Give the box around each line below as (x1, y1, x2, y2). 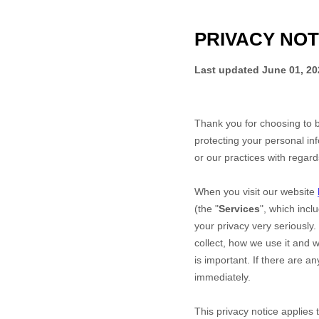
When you (194, 186, 243, 197)
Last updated (194, 64, 262, 75)
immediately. (194, 271, 251, 283)
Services (219, 203, 260, 214)
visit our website (243, 186, 318, 197)
